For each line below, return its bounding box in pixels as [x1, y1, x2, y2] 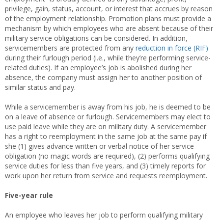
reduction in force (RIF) [136, 43, 208, 53]
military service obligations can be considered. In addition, [5, 33, 188, 43]
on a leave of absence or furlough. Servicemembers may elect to [5, 111, 211, 121]
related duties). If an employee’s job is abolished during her [5, 62, 192, 72]
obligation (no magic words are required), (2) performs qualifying [5, 151, 210, 161]
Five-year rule [5, 190, 53, 200]
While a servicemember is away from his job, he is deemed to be [5, 102, 211, 111]
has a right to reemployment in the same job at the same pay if [5, 131, 207, 141]
